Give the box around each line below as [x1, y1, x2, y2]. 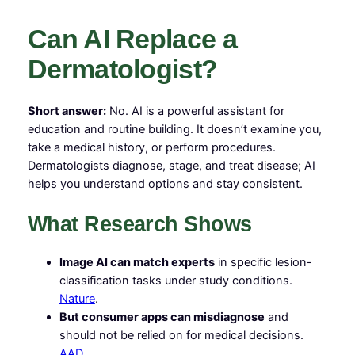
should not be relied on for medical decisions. [59, 328, 303, 343]
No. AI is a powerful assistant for [105, 104, 284, 119]
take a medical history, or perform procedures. [27, 140, 276, 155]
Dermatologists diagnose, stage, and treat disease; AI [27, 158, 315, 174]
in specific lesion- [214, 255, 312, 270]
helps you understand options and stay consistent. [27, 177, 303, 192]
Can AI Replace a [27, 24, 238, 54]
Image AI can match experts [59, 255, 215, 270]
